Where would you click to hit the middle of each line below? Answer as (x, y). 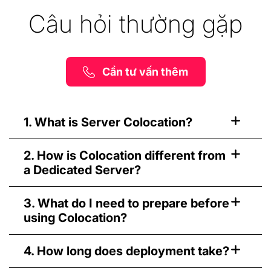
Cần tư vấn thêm (145, 72)
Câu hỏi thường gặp (135, 24)
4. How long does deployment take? (126, 251)
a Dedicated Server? (82, 170)
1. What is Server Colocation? (108, 122)
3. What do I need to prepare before (126, 204)
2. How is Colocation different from (125, 156)
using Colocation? (75, 218)
